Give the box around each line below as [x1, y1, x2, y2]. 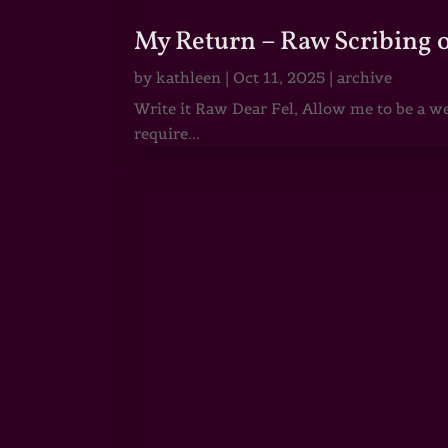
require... [134, 123, 201, 143]
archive [337, 67, 393, 87]
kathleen [156, 67, 222, 87]
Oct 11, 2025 [233, 67, 326, 87]
